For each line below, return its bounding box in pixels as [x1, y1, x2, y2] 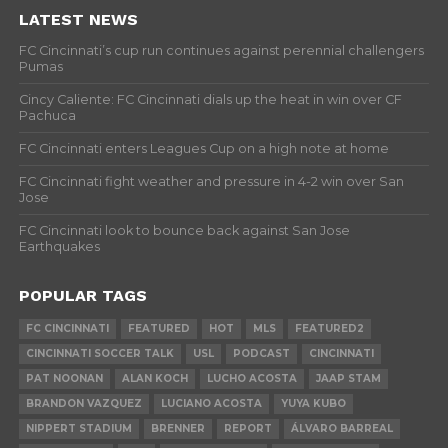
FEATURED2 [294, 322, 364, 335]
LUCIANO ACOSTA [160, 397, 262, 410]
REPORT [223, 422, 272, 435]
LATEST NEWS [18, 10, 138, 29]
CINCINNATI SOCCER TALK [25, 347, 174, 360]
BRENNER [150, 422, 205, 435]
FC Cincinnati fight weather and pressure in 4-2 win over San [18, 174, 404, 189]
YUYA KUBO [280, 397, 346, 410]
